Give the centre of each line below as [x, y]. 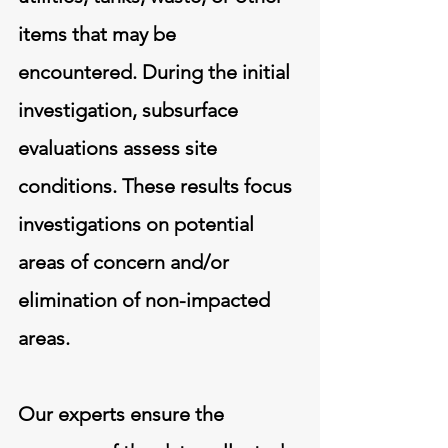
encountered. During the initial [154, 71]
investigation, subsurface [128, 109]
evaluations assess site [117, 147]
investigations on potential [136, 223]
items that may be [97, 33]
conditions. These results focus [155, 185]
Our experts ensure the [121, 413]
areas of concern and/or [123, 261]
